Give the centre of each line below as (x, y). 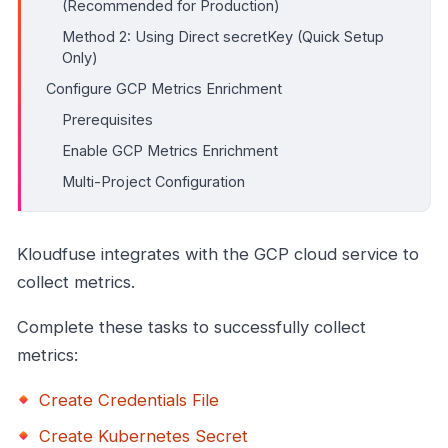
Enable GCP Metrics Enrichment (170, 150)
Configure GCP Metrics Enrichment (164, 88)
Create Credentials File (129, 400)
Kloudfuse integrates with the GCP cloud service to (218, 253)
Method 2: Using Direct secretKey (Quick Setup (223, 36)
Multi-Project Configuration (153, 181)
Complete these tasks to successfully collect (191, 326)
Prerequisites (107, 119)
